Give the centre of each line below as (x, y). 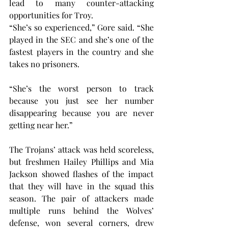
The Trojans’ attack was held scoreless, (81, 150)
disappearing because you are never (81, 113)
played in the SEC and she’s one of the (81, 40)
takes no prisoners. (44, 64)
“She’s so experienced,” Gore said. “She (81, 27)
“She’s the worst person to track (81, 89)
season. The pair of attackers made (81, 198)
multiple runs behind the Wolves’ (81, 211)
